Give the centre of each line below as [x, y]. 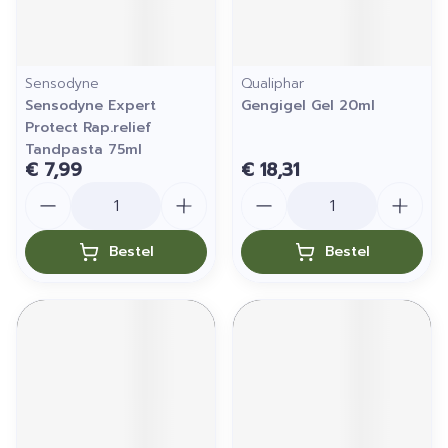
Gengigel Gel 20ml [308, 105]
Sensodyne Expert [90, 105]
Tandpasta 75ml [83, 149]
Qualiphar [272, 83]
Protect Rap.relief [88, 127]
